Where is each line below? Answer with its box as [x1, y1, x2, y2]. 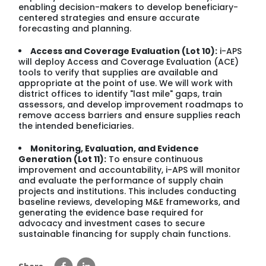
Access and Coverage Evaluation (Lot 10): [30, 45, 218, 57]
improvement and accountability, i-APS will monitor [18, 163, 241, 176]
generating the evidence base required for [18, 206, 204, 218]
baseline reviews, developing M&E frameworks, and [18, 195, 240, 208]
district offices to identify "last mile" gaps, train [18, 87, 223, 100]
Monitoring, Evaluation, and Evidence [30, 142, 199, 154]
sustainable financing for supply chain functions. [18, 227, 231, 240]
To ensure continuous [106, 153, 204, 165]
